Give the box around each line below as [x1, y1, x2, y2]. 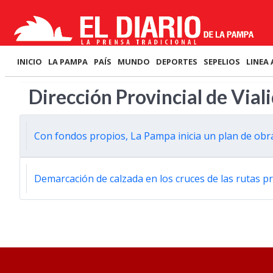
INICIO [17, 56, 42, 67]
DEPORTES [156, 56, 197, 67]
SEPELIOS [204, 56, 240, 67]
